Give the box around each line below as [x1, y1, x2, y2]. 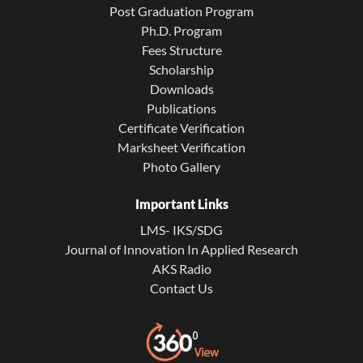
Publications [147, 100, 216, 116]
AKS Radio [152, 260, 211, 276]
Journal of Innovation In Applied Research [65, 241, 298, 257]
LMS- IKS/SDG [140, 221, 223, 237]
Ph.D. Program [141, 22, 222, 38]
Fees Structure [141, 41, 222, 58]
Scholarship [149, 61, 214, 77]
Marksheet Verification [117, 139, 246, 155]
